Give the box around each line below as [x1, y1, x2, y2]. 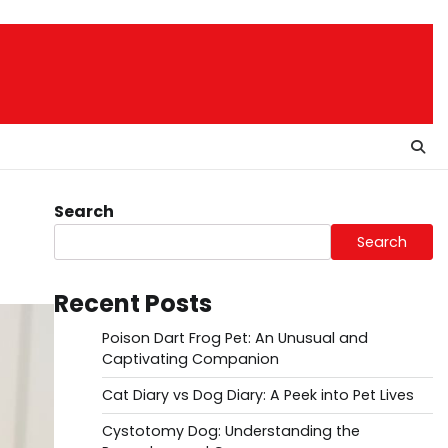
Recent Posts [53, 287, 212, 320]
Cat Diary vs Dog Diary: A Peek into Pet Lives [101, 385, 414, 405]
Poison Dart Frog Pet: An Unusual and [101, 328, 368, 348]
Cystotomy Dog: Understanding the [101, 421, 360, 441]
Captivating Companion [101, 349, 279, 369]
